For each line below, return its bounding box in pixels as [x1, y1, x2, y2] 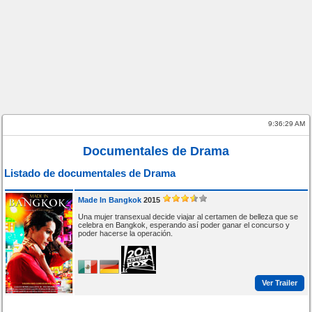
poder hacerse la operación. [77, 228, 173, 237]
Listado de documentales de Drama [4, 167, 176, 180]
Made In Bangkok [77, 195, 141, 204]
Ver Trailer [261, 279, 297, 288]
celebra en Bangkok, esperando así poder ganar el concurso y [77, 220, 290, 229]
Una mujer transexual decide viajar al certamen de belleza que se [77, 212, 298, 221]
